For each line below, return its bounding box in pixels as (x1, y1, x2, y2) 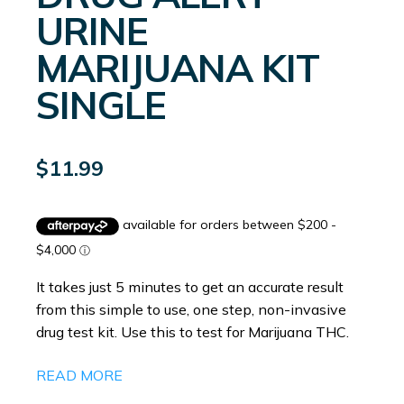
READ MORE (36, 365, 123, 384)
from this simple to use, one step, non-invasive (36, 299, 346, 318)
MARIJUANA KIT (36, 44, 319, 92)
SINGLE (36, 81, 166, 129)
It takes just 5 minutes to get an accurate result (36, 277, 344, 296)
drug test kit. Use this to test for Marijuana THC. (36, 322, 349, 341)
